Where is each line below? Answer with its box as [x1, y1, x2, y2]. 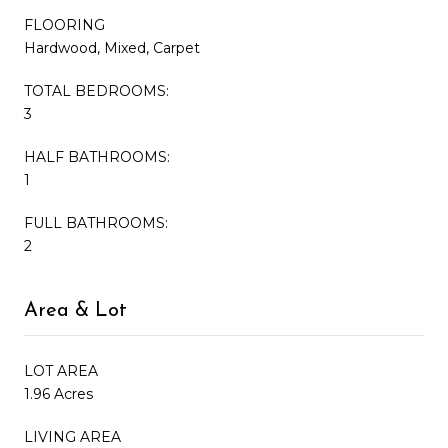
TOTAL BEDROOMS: [24, 81, 169, 100]
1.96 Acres [24, 384, 93, 403]
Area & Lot [24, 300, 127, 321]
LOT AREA [24, 361, 98, 380]
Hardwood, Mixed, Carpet [24, 38, 200, 57]
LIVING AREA [24, 427, 121, 446]
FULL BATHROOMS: [24, 213, 168, 232]
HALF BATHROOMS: [24, 147, 170, 166]
